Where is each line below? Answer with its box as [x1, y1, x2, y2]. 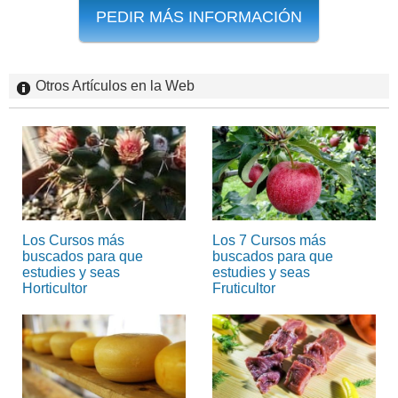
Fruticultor [212, 280, 275, 296]
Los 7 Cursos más [212, 232, 326, 248]
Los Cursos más [22, 232, 124, 248]
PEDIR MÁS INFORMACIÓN [96, 7, 302, 26]
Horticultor [22, 280, 87, 296]
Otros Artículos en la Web [36, 77, 195, 93]
